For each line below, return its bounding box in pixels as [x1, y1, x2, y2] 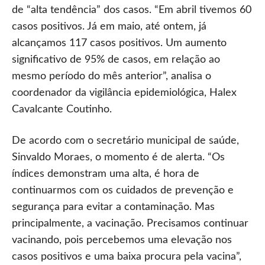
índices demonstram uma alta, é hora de [12, 169, 199, 179]
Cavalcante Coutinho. [12, 104, 112, 115]
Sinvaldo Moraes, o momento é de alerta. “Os [12, 152, 225, 163]
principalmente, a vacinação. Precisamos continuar [12, 218, 248, 229]
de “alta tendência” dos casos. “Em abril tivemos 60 [12, 5, 251, 15]
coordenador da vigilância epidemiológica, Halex [12, 88, 237, 98]
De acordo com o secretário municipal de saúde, [12, 135, 239, 146]
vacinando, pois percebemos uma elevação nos [12, 235, 232, 245]
